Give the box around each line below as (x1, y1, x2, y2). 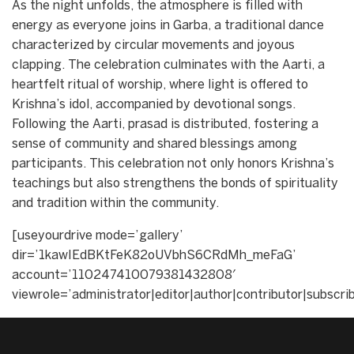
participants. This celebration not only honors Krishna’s (12, 157, 334, 170)
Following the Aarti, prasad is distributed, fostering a (12, 118, 318, 130)
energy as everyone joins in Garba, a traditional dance (12, 19, 324, 32)
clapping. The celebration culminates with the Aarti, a (12, 58, 325, 71)
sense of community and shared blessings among (12, 137, 297, 150)
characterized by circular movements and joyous (12, 39, 295, 51)
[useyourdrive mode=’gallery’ (12, 229, 183, 242)
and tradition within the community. (12, 197, 219, 209)
